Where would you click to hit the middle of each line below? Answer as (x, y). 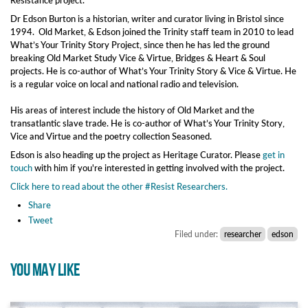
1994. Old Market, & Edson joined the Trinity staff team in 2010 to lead (152, 31)
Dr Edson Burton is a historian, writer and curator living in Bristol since (147, 18)
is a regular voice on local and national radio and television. (124, 84)
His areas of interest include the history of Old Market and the (132, 110)
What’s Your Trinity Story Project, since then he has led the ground (140, 44)
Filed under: (197, 234)
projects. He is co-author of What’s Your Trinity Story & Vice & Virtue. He (153, 70)
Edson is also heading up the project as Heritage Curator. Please (136, 154)
